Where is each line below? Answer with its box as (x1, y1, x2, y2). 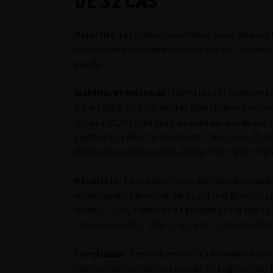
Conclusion (74, 247, 124, 260)
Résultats (74, 174, 118, 186)
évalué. (74, 57, 103, 69)
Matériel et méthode (74, 87, 166, 99)
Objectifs (74, 28, 115, 40)
